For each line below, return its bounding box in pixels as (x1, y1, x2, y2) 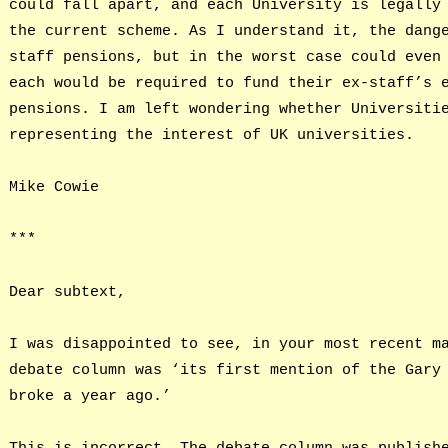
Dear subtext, (8, 282, 126, 301)
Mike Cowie (8, 178, 99, 197)
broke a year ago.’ (8, 386, 171, 405)
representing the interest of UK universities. (8, 126, 414, 144)
